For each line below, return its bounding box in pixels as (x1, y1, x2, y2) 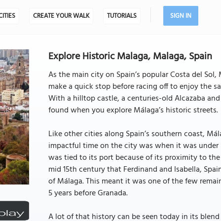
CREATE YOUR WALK (33, 11, 89, 21)
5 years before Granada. (48, 187, 128, 200)
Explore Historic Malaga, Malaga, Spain (48, 49, 212, 65)
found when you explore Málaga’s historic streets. (48, 104, 218, 117)
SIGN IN (170, 11, 191, 21)
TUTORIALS (107, 11, 137, 21)
